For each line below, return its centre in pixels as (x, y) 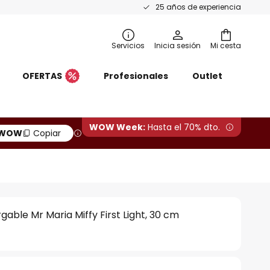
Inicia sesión (177, 46)
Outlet (207, 76)
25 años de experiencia (198, 7)
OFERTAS (42, 76)
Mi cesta (226, 46)
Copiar (47, 133)
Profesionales (136, 76)
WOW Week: (117, 127)
